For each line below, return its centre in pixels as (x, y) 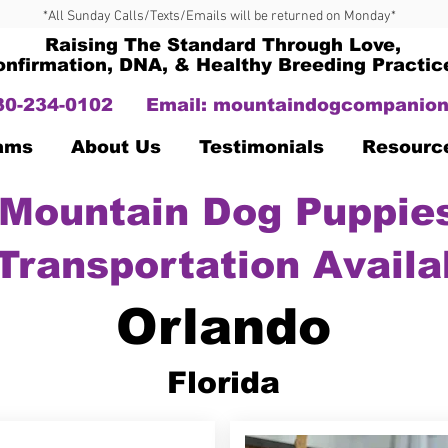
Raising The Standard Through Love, (223, 45)
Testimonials (261, 147)
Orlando (223, 327)
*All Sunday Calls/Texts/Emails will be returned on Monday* (219, 16)
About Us (116, 147)
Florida (223, 382)
